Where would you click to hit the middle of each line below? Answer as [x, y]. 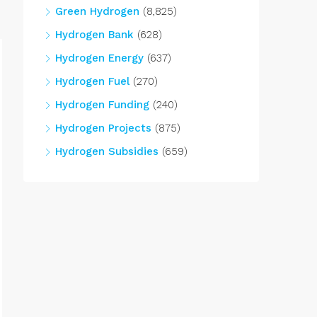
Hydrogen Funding [102, 105]
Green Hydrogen [97, 11]
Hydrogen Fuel [92, 81]
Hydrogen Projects [103, 128]
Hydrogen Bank [94, 35]
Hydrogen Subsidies [107, 151]
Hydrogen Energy [99, 58]
